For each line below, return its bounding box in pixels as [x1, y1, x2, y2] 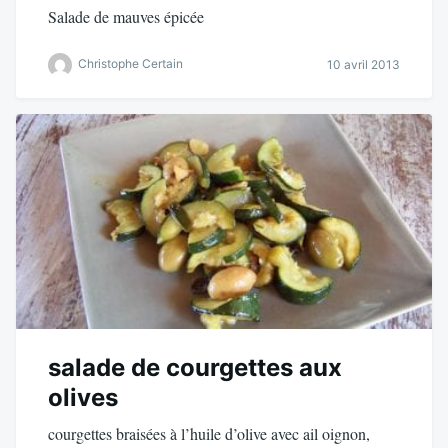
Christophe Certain [78, 55, 183, 71]
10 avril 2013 [327, 57, 400, 73]
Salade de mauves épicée [48, 5, 204, 27]
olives [48, 382, 118, 412]
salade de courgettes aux [48, 352, 342, 382]
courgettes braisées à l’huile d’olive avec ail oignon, [48, 422, 370, 444]
